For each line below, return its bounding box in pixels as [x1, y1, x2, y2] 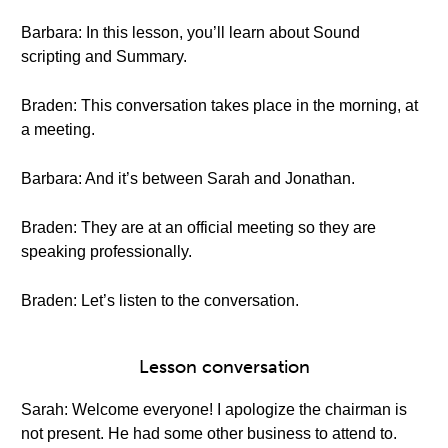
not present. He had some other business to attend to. [21, 425, 397, 442]
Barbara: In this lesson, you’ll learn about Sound [21, 24, 360, 41]
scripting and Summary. [21, 48, 187, 65]
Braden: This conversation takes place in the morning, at [21, 97, 418, 114]
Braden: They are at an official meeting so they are [21, 219, 376, 236]
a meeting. [21, 121, 95, 138]
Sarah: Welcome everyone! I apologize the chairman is [21, 401, 407, 418]
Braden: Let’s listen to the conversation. [21, 292, 299, 309]
